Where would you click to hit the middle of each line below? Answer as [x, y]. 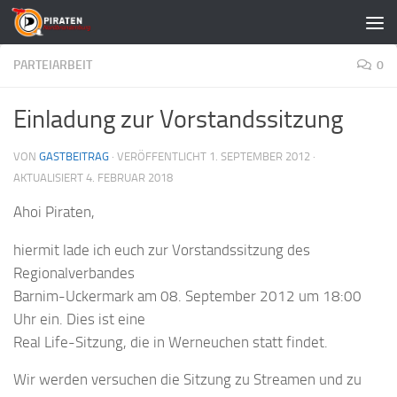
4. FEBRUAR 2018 [129, 178]
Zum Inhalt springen [86, 25]
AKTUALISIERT [50, 178]
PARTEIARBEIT [53, 65]
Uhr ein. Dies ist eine [79, 319]
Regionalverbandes [74, 272]
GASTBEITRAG [74, 156]
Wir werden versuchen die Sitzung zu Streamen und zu [187, 380]
